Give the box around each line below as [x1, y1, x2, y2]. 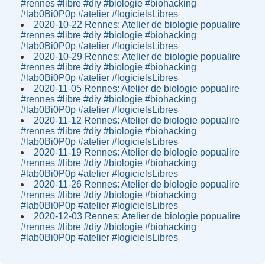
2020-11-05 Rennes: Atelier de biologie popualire [34, 83, 240, 93]
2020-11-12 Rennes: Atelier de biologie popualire [34, 115, 240, 125]
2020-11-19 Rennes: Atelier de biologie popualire [34, 147, 240, 157]
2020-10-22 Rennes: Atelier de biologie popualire [34, 20, 241, 30]
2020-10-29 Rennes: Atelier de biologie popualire [34, 51, 241, 62]
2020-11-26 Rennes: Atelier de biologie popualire [34, 179, 240, 189]
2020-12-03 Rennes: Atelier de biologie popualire [34, 211, 241, 221]
